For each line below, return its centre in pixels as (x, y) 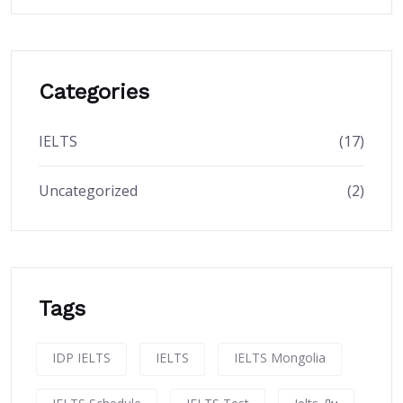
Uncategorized (88, 191)
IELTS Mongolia (280, 358)
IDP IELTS (81, 358)
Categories (94, 92)
